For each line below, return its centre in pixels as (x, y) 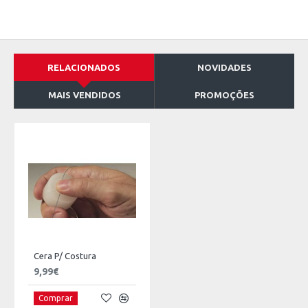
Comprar (56, 298)
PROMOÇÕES (224, 95)
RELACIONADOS (84, 67)
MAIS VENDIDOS (84, 95)
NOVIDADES (224, 67)
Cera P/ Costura (65, 256)
